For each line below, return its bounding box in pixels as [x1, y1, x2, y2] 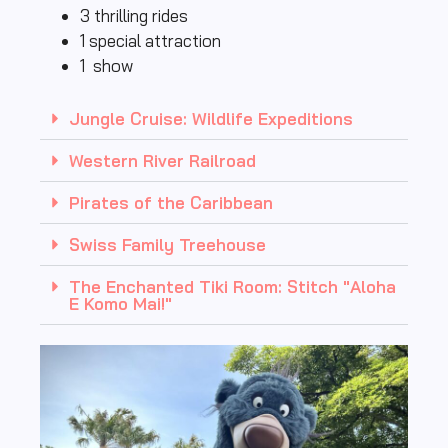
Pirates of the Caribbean [69, 192, 273, 214]
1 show [80, 55, 133, 77]
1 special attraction [80, 30, 221, 52]
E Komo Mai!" [69, 293, 172, 315]
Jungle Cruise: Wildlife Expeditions [69, 108, 353, 130]
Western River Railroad [69, 150, 256, 172]
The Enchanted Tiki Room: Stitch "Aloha [69, 276, 396, 298]
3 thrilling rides [80, 5, 188, 27]
